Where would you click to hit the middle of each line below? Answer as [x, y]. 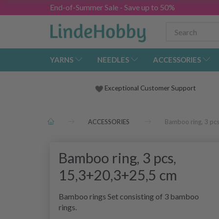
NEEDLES [113, 60]
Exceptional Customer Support [150, 88]
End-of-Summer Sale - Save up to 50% [112, 7]
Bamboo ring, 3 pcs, [117, 158]
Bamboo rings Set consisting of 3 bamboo [129, 197]
